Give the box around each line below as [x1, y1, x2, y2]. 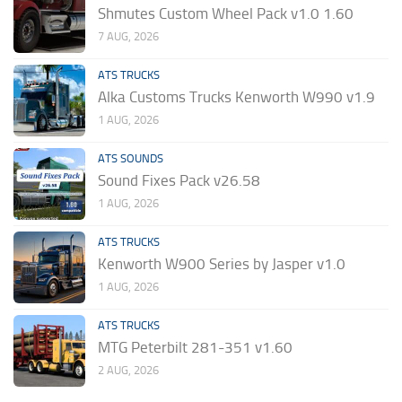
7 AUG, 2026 [98, 29, 159, 43]
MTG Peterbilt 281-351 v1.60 [98, 337, 293, 356]
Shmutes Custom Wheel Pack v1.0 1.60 [98, 4, 354, 22]
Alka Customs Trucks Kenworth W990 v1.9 [98, 87, 375, 106]
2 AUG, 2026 [98, 363, 159, 377]
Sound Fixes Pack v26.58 [98, 170, 260, 189]
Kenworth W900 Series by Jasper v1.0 [98, 254, 345, 273]
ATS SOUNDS [98, 151, 163, 165]
